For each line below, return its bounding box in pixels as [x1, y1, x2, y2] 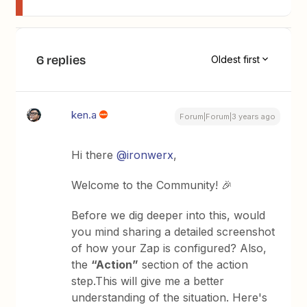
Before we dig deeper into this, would [71, 208, 266, 222]
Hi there [71, 147, 117, 162]
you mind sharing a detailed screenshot [71, 224, 275, 238]
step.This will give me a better [71, 273, 225, 288]
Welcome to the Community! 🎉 [71, 177, 233, 192]
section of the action [138, 257, 249, 271]
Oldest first [210, 53, 260, 66]
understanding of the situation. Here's [71, 290, 268, 304]
